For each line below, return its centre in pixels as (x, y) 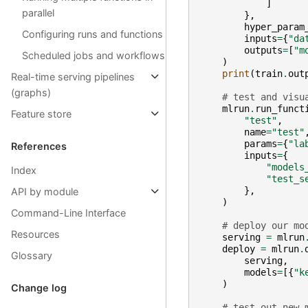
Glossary (32, 256)
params (260, 143)
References (39, 146)
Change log (39, 288)
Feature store (41, 114)
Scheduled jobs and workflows (93, 56)
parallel (38, 13)
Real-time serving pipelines (73, 77)
